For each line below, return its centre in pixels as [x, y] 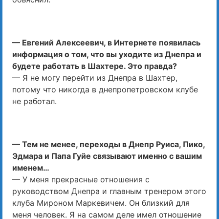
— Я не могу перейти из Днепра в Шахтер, [95, 78]
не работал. [34, 101]
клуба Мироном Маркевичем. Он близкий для [101, 203]
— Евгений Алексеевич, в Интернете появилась [106, 43]
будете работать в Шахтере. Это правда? [95, 66]
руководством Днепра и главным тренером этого [109, 191]
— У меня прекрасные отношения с [81, 180]
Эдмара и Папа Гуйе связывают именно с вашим [107, 156]
